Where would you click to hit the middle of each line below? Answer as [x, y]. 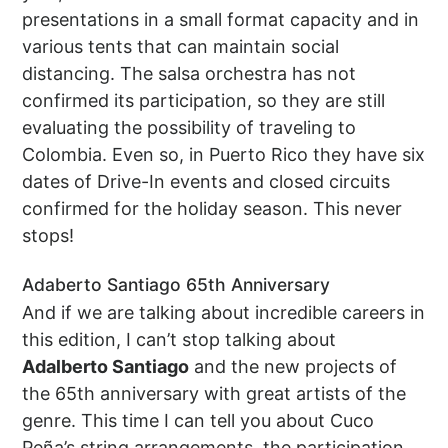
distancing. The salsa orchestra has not [189, 73]
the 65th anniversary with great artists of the [214, 393]
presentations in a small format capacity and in [221, 19]
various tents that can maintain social [181, 46]
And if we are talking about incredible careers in [224, 312]
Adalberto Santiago [106, 366]
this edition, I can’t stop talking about [179, 339]
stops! [48, 235]
